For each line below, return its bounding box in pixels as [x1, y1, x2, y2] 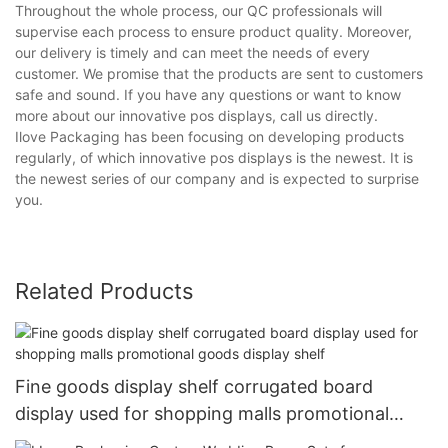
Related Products [15, 278, 194, 305]
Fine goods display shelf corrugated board [15, 375, 373, 397]
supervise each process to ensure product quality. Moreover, [15, 23, 412, 41]
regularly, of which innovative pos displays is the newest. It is [15, 149, 413, 167]
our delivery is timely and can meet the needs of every [15, 44, 370, 62]
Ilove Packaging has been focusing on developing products [15, 128, 404, 146]
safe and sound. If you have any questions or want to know [15, 86, 401, 104]
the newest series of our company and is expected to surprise [15, 170, 419, 188]
